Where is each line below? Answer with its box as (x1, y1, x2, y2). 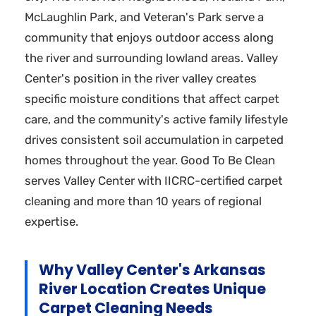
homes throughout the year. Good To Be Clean (25, 153, 275, 167)
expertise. (25, 214, 78, 229)
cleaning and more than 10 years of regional (25, 194, 262, 208)
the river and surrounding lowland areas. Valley (25, 51, 278, 65)
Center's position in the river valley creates (25, 71, 257, 85)
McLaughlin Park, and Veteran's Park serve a (25, 10, 264, 24)
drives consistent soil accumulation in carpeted (25, 133, 284, 147)
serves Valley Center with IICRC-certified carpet (25, 174, 283, 188)
